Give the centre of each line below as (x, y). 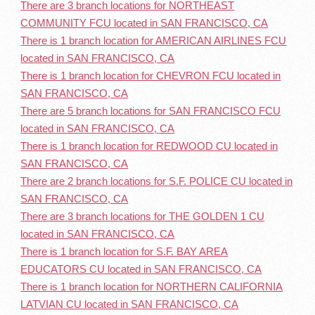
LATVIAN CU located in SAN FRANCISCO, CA (130, 304)
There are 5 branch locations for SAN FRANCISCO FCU (151, 111)
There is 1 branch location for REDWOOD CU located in (149, 146)
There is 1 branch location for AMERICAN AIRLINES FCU (154, 40)
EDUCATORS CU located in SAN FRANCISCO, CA (141, 269)
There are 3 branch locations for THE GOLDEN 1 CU (143, 216)
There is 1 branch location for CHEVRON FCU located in (151, 76)
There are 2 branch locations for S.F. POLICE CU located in (157, 181)
